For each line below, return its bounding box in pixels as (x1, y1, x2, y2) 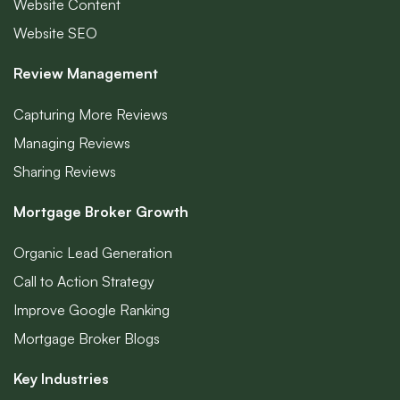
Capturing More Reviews (13, 105, 168, 123)
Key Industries (13, 370, 109, 387)
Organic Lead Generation (13, 244, 172, 262)
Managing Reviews (13, 134, 130, 152)
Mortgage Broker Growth (13, 203, 188, 221)
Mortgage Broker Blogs (13, 329, 160, 347)
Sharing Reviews (13, 162, 116, 180)
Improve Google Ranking (13, 301, 170, 319)
